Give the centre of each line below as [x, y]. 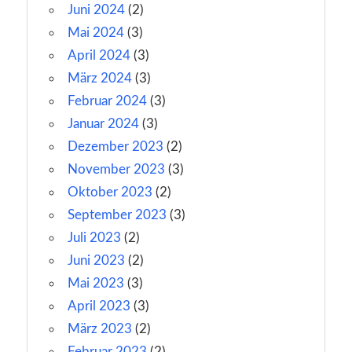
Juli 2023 [94, 237]
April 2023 [99, 306]
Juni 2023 [96, 260]
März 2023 [100, 328]
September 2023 [117, 214]
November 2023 [116, 169]
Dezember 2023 [115, 146]
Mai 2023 [96, 283]
